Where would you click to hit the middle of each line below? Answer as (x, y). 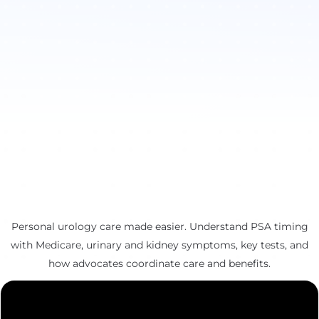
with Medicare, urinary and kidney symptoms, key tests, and (159, 245)
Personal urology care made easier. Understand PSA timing (159, 226)
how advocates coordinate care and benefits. (159, 263)
